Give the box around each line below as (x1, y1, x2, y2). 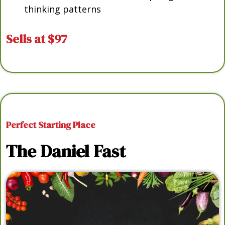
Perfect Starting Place (6, 119, 95, 132)
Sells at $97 (6, 31, 67, 48)
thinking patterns (24, 3, 101, 16)
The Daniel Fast (6, 139, 126, 164)
